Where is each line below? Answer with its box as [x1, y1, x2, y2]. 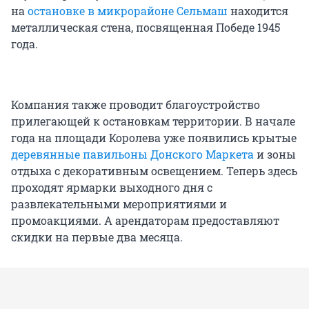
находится [228, 3, 288, 19]
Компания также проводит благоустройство [11, 97, 260, 112]
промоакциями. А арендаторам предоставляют [11, 213, 279, 228]
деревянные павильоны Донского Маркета [11, 147, 254, 162]
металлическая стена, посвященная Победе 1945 [11, 20, 280, 35]
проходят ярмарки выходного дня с [11, 180, 212, 195]
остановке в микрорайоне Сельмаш [28, 3, 228, 19]
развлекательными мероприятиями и [11, 197, 227, 212]
